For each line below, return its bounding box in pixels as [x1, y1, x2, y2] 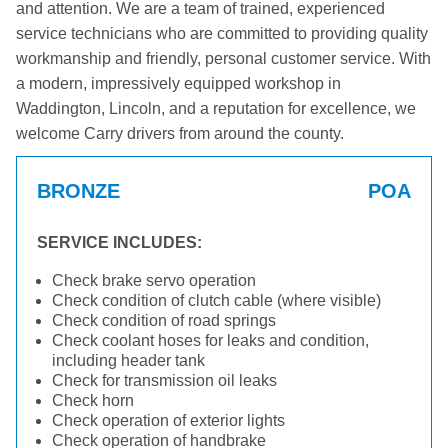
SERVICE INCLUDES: [37, 234, 202, 251]
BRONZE [37, 180, 120, 202]
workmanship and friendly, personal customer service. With [16, 50, 431, 67]
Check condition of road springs [52, 312, 276, 329]
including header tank [52, 352, 205, 369]
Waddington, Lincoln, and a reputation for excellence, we [16, 100, 416, 117]
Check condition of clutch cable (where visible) [52, 292, 381, 309]
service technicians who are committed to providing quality [16, 25, 428, 42]
